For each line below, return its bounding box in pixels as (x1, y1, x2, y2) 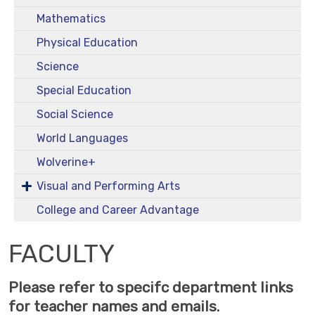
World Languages (37, 131, 128, 145)
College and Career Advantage (37, 202, 199, 217)
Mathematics (37, 11, 105, 25)
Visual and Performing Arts (37, 179, 180, 193)
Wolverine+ (37, 155, 96, 169)
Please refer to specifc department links (8, 278, 293, 296)
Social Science (37, 107, 113, 121)
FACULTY (8, 238, 115, 269)
